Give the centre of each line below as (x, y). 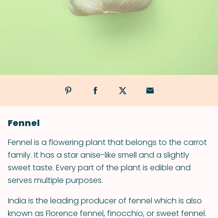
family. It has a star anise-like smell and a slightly (99, 155)
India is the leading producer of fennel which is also (105, 201)
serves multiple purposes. (55, 180)
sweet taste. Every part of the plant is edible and (99, 168)
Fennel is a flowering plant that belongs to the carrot (107, 142)
